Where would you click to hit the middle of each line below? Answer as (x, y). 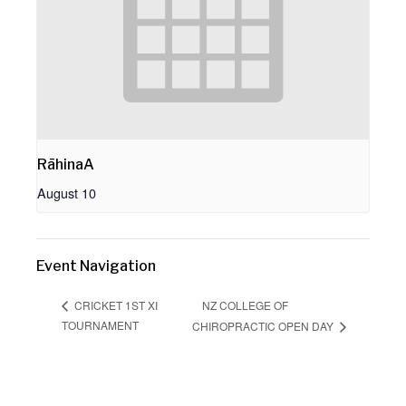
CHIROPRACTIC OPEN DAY (265, 326)
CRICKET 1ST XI (115, 305)
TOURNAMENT (100, 325)
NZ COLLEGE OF (246, 304)
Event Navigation (96, 266)
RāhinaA (66, 164)
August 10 (67, 193)
